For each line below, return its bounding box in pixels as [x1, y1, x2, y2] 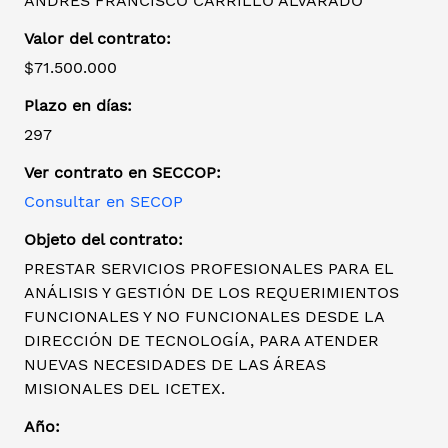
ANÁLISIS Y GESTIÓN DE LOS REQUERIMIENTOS [24, 283, 399, 303]
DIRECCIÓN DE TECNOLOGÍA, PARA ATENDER [24, 331, 379, 351]
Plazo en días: [24, 96, 132, 116]
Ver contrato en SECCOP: [24, 163, 221, 183]
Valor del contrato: [24, 29, 171, 49]
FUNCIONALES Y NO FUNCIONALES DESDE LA [24, 307, 384, 327]
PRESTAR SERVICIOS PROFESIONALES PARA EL [24, 259, 394, 279]
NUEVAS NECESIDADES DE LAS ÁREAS [24, 355, 326, 375]
